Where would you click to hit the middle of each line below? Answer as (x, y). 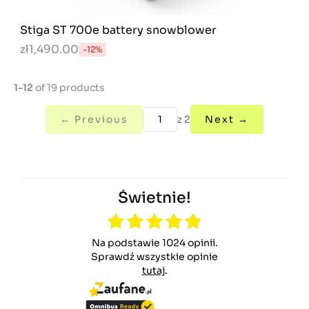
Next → (227, 119)
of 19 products (69, 88)
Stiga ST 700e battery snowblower (118, 30)
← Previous (94, 119)
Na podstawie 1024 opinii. (159, 243)
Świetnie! (154, 198)
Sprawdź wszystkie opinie (158, 257)
